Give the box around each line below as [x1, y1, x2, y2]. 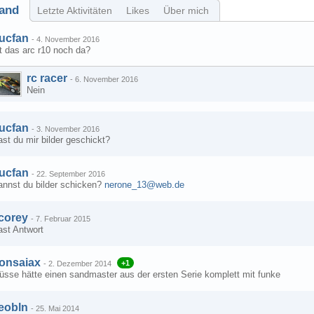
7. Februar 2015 [36, 214, 90, 223]
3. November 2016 [36, 125, 100, 133]
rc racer [27, 72, 67, 84]
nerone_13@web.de [104, 179, 184, 190]
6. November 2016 [75, 75, 138, 83]
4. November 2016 [36, 35, 100, 43]
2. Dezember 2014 [48, 259, 111, 268]
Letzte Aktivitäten [37, 5, 112, 16]
